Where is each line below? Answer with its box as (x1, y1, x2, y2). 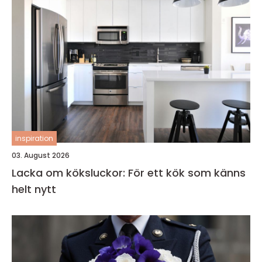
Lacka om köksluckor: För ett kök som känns (12, 166, 246, 180)
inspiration (15, 133, 53, 143)
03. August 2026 (12, 150, 70, 160)
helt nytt (12, 182, 56, 196)
